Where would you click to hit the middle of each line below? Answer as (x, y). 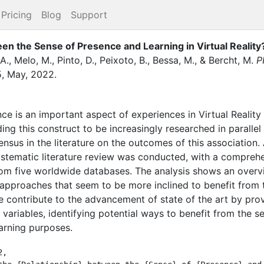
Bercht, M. (231, 60)
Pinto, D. (76, 60)
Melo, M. (33, 60)
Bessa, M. (174, 60)
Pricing (16, 15)
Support (89, 15)
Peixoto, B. (123, 60)
